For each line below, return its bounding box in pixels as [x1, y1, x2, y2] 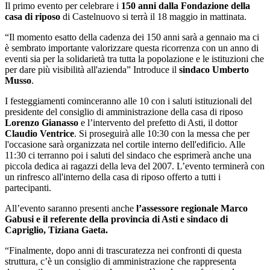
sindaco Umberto [179, 64, 249, 75]
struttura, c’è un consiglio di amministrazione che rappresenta [5, 256, 236, 266]
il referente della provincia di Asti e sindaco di [43, 213, 228, 224]
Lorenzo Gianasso [5, 117, 78, 128]
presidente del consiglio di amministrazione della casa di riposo [5, 106, 243, 117]
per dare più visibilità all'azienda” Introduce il [5, 64, 179, 75]
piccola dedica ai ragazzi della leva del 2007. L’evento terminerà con [5, 160, 265, 171]
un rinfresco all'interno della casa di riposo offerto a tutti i [5, 171, 221, 182]
